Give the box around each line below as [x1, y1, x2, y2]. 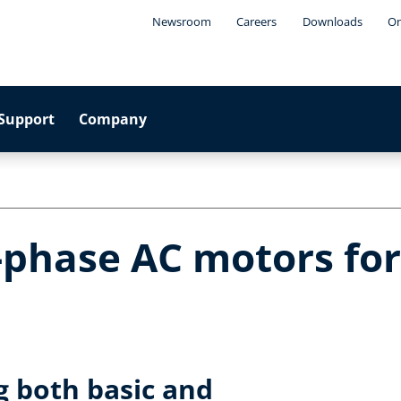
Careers [236, 13, 277, 30]
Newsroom [151, 13, 211, 30]
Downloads [302, 13, 363, 30]
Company [79, 109, 148, 129]
